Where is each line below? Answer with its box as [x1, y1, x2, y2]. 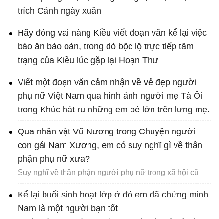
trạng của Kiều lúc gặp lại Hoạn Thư [18, 55, 158, 66]
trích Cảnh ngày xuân [18, 6, 101, 16]
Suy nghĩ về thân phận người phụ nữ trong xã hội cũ [18, 168, 198, 177]
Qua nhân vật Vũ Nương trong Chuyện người [18, 127, 195, 137]
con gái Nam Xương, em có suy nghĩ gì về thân [18, 140, 202, 151]
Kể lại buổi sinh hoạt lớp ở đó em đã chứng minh [18, 190, 208, 200]
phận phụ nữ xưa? [18, 154, 90, 164]
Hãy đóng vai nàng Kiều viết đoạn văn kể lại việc [18, 28, 207, 38]
